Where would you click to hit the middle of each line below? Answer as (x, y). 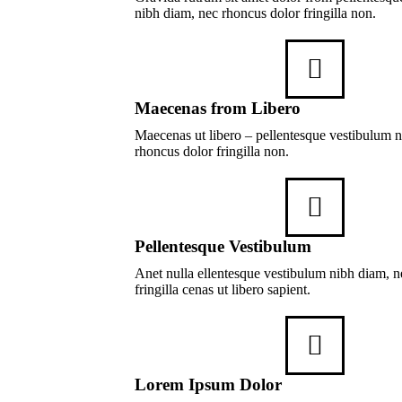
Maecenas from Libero (217, 108)
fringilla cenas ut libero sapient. (222, 289)
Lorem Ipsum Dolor (208, 385)
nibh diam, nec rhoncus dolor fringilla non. (255, 13)
